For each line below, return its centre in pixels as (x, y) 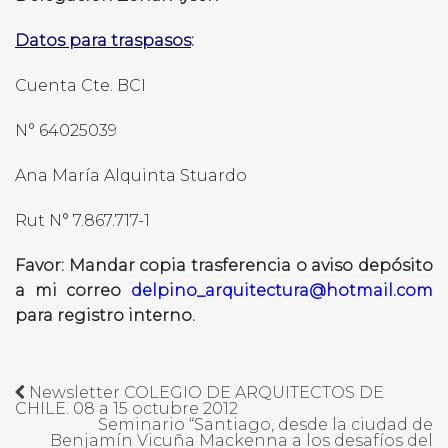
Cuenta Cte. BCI (80, 85)
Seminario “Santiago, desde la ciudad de (265, 424)
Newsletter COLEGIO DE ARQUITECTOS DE (204, 392)
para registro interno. (105, 315)
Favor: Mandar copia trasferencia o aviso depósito (224, 265)
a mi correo (73, 290)
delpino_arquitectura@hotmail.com (282, 290)
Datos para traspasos (103, 40)
